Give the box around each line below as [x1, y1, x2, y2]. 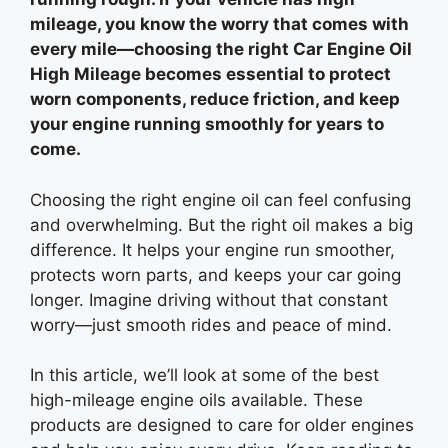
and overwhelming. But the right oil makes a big [30, 214, 413, 235]
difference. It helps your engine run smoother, [30, 239, 395, 260]
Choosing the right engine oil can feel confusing [30, 189, 411, 210]
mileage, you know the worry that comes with [30, 14, 409, 34]
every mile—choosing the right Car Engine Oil [30, 39, 412, 59]
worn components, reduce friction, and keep [30, 89, 400, 109]
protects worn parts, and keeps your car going [30, 264, 401, 285]
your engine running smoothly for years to [30, 114, 384, 134]
